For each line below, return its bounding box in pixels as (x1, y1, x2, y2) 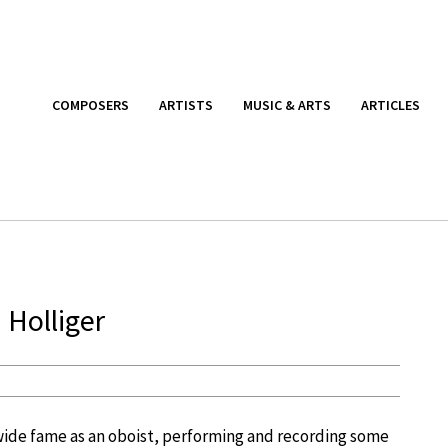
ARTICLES (361, 95, 420, 114)
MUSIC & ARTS (243, 95, 331, 114)
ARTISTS (159, 95, 213, 114)
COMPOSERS (52, 95, 129, 114)
